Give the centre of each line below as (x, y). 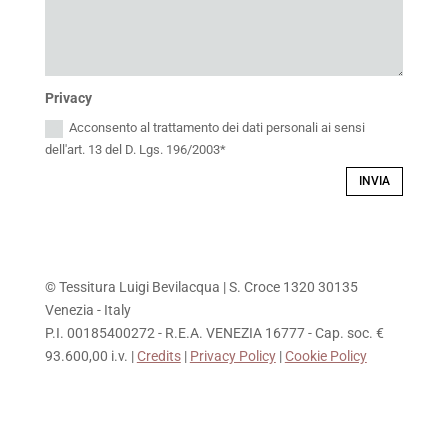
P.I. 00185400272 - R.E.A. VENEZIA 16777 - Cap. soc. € (214, 332)
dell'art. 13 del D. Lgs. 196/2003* (136, 150)
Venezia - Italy (87, 309)
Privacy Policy (232, 355)
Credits (158, 355)
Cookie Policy (325, 355)
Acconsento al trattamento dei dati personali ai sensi (217, 128)
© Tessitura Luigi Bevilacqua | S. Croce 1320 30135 (201, 286)
